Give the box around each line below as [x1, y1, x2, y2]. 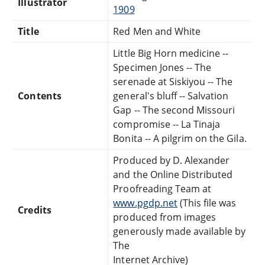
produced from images [113, 210, 216, 224]
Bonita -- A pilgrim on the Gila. [113, 131, 247, 145]
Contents [18, 89, 62, 102]
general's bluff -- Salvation [113, 89, 229, 102]
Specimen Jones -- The [113, 60, 212, 74]
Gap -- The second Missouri [113, 103, 235, 117]
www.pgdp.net [113, 196, 177, 209]
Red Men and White [113, 24, 201, 38]
